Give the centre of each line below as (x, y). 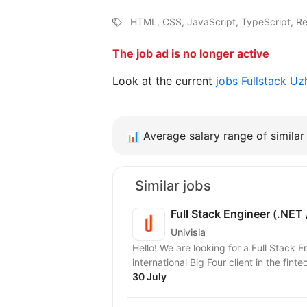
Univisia (188, 232)
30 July (149, 277)
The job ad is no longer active (191, 53)
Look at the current (164, 81)
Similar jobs (173, 186)
